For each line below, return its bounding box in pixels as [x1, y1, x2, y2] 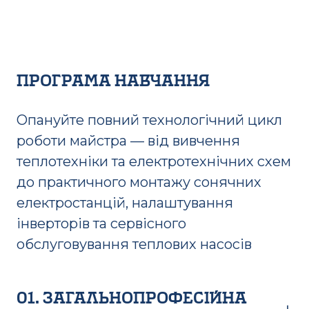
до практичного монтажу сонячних [17, 173, 261, 190]
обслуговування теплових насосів [17, 235, 252, 252]
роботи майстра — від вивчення [17, 132, 240, 149]
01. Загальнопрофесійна [17, 287, 247, 308]
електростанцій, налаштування [17, 194, 233, 211]
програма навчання [17, 70, 210, 90]
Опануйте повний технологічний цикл [17, 111, 282, 128]
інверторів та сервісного [17, 215, 186, 232]
